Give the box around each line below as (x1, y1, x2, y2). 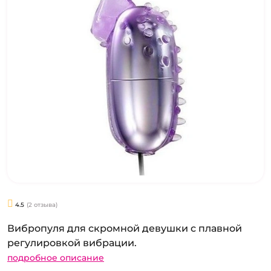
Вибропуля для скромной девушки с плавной (7, 223, 242, 235)
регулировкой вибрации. (7, 237, 137, 249)
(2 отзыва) (27, 200, 57, 209)
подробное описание (7, 252, 104, 264)
